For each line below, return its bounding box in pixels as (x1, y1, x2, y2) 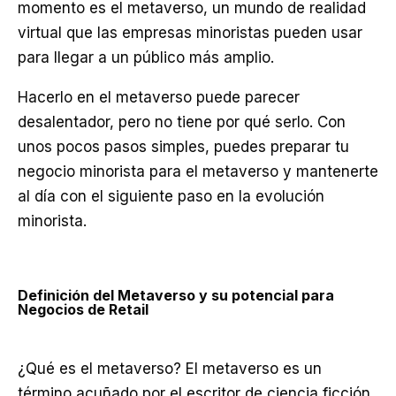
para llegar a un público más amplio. (18, 49, 274, 66)
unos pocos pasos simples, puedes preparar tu (18, 138, 349, 156)
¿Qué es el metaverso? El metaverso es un (18, 360, 322, 377)
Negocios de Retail (18, 301, 148, 318)
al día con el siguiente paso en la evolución (18, 187, 324, 205)
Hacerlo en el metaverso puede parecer (18, 88, 300, 106)
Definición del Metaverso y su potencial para (18, 286, 334, 304)
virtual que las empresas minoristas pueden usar (18, 24, 362, 42)
